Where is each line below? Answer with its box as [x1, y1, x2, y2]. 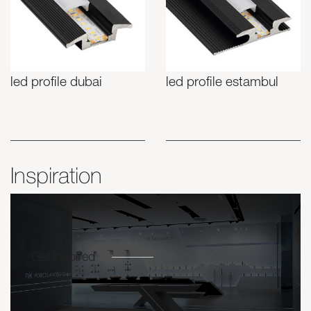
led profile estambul [166, 76, 278, 90]
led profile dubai [10, 76, 102, 90]
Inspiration [10, 162, 102, 187]
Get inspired [31, 252, 95, 264]
